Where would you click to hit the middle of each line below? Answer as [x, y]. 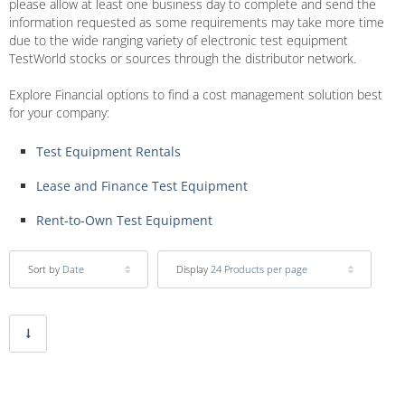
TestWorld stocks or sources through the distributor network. [183, 58]
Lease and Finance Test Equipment [142, 186]
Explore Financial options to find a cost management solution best [196, 94]
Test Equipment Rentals [108, 151]
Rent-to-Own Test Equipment [124, 220]
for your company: [59, 113]
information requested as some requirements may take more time [197, 22]
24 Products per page [259, 269]
